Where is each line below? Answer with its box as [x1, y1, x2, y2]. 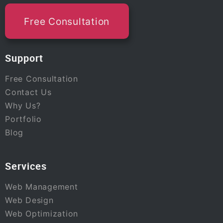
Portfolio [5, 113, 42, 124]
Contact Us [5, 87, 52, 97]
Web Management [5, 181, 78, 192]
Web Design [5, 195, 54, 205]
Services [5, 159, 47, 173]
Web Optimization [5, 208, 78, 219]
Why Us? [5, 100, 41, 111]
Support [5, 51, 43, 65]
